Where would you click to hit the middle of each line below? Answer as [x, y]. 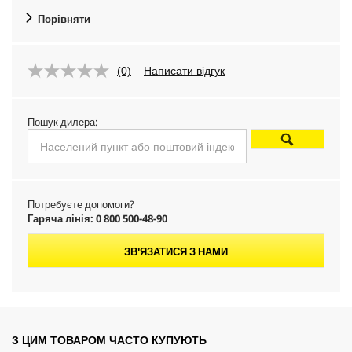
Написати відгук [184, 71]
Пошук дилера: [62, 122]
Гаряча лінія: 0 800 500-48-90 [97, 218]
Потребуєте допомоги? [81, 204]
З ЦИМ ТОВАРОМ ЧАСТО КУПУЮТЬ [109, 340]
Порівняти [64, 19]
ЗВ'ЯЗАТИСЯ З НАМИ [176, 251]
